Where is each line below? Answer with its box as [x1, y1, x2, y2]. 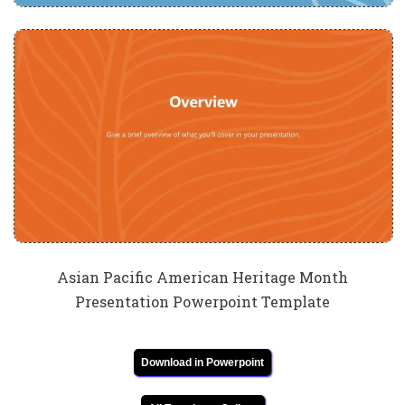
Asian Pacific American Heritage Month [57, 268, 348, 287]
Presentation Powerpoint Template [75, 292, 330, 312]
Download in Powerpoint [141, 356, 264, 370]
